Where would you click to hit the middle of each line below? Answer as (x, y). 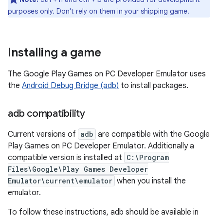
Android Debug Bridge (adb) (70, 86)
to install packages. (154, 86)
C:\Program (148, 157)
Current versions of (43, 134)
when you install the (150, 181)
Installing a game (54, 53)
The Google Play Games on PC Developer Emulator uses (107, 74)
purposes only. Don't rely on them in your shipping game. (99, 11)
